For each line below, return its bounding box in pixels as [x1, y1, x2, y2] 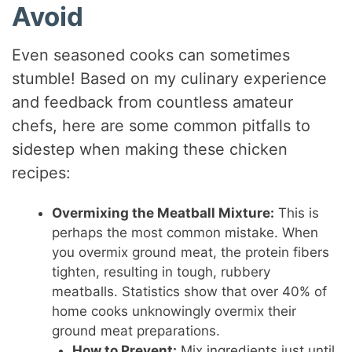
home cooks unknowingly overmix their [52, 303, 297, 320]
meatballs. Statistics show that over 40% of [52, 284, 328, 300]
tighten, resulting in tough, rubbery [52, 264, 271, 280]
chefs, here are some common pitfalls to [12, 116, 311, 136]
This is [274, 205, 320, 222]
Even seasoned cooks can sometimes [12, 46, 291, 65]
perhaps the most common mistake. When [52, 225, 319, 241]
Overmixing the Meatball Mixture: [52, 205, 275, 222]
